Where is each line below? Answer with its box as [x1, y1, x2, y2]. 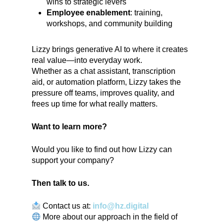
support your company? [32, 156, 114, 165]
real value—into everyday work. [32, 55, 143, 64]
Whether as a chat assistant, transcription [32, 66, 176, 75]
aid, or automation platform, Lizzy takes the [32, 77, 181, 86]
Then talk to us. [32, 178, 90, 187]
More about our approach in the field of [41, 212, 178, 221]
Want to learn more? [32, 122, 108, 131]
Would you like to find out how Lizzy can [32, 145, 172, 154]
